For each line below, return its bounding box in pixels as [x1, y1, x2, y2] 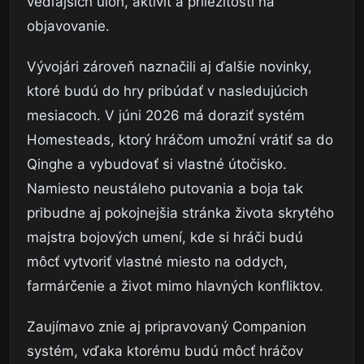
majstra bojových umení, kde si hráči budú [27, 229, 303, 246]
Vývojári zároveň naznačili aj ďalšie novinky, [27, 58, 312, 76]
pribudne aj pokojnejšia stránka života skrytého [27, 205, 334, 222]
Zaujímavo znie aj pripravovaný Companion [27, 318, 306, 336]
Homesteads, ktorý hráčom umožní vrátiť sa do [27, 132, 333, 149]
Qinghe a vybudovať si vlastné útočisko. [27, 156, 287, 173]
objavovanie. [27, 18, 110, 35]
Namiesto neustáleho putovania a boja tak [27, 180, 303, 197]
